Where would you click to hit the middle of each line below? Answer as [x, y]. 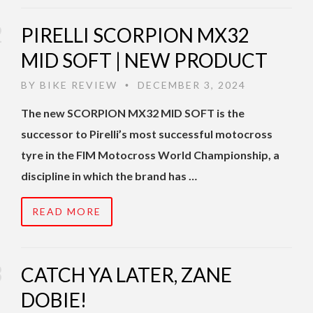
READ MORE [67, 212]
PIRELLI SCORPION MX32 [135, 35]
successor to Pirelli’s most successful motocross [147, 134]
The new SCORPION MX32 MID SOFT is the [133, 113]
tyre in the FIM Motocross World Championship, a [150, 155]
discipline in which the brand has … [109, 176]
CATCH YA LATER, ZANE [126, 275]
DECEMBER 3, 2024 [190, 85]
